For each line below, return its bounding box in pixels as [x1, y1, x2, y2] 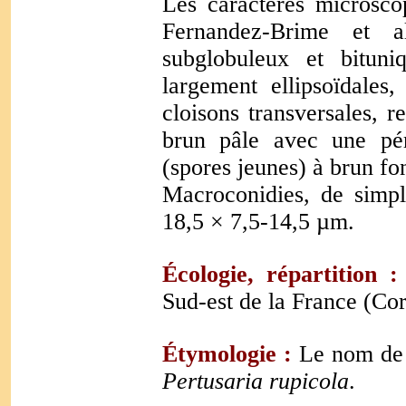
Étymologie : [162, 341, 292, 367]
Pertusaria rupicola [162, 368, 349, 394]
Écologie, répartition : [162, 261, 399, 287]
